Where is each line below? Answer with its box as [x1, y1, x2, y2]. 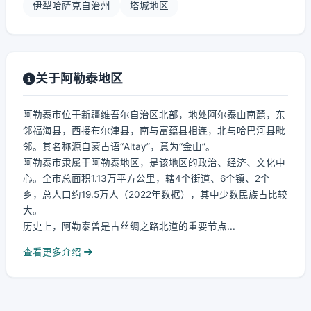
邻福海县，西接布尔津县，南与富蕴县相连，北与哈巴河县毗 [23, 125, 285, 136]
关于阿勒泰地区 [35, 71, 123, 85]
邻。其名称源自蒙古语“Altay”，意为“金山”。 [23, 141, 215, 152]
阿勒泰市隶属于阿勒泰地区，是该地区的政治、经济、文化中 [23, 157, 285, 168]
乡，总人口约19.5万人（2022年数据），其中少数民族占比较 [23, 189, 287, 200]
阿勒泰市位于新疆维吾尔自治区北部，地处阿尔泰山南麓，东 [23, 109, 285, 120]
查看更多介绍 [23, 246, 84, 258]
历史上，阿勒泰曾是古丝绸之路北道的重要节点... [23, 221, 235, 232]
